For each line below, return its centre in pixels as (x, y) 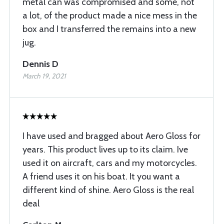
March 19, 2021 (44, 76)
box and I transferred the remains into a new (109, 29)
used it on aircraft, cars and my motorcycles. (110, 163)
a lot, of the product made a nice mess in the (110, 15)
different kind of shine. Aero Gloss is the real (108, 190)
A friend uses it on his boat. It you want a (101, 176)
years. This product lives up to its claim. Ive (105, 149)
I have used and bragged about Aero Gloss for (111, 136)
